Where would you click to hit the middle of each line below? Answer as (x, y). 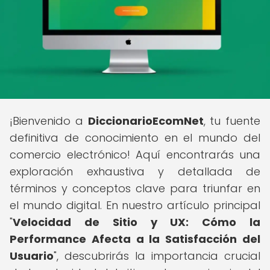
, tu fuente (232, 121)
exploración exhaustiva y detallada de (135, 171)
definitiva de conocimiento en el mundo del (135, 138)
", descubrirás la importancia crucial (157, 256)
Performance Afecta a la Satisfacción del (135, 239)
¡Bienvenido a (49, 121)
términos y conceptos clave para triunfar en (135, 188)
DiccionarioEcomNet (146, 121)
